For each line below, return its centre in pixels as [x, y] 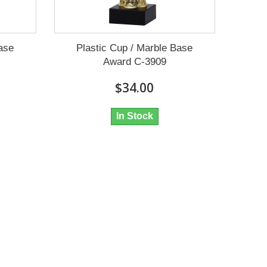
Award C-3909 [134, 62]
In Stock [134, 116]
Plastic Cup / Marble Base [135, 48]
